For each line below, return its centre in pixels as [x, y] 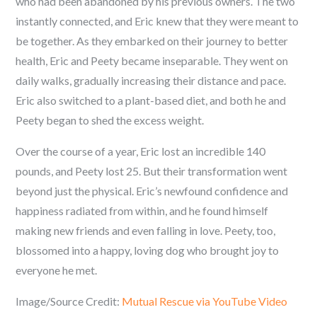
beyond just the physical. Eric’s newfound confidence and [152, 191]
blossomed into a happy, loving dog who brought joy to [148, 250]
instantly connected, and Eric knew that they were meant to [157, 21]
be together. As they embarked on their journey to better [152, 41]
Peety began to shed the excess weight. [110, 120]
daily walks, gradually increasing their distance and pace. [151, 80]
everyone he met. [57, 270]
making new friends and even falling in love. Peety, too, [146, 230]
